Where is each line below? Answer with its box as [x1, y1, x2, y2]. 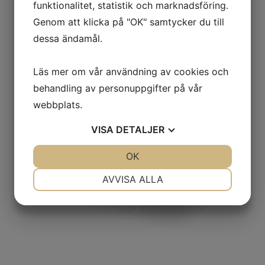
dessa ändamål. [33, 33, 102, 44]
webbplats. [33, 99, 82, 111]
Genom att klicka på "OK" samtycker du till [33, 16, 224, 28]
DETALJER [116, 124, 164, 135]
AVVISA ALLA [102, 173, 163, 185]
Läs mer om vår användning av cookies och [33, 66, 228, 77]
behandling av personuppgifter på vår [33, 82, 202, 94]
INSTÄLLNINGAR [151, 169, 208, 177]
